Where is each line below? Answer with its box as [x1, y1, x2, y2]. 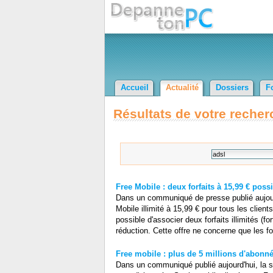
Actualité [166, 83, 199, 92]
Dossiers [216, 83, 249, 92]
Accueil [121, 83, 149, 92]
